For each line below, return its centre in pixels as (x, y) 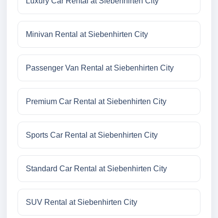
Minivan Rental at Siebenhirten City (87, 35)
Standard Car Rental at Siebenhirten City (96, 169)
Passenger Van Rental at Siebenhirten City (100, 68)
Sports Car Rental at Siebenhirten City (92, 135)
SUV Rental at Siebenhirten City (82, 202)
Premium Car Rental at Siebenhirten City (96, 102)
